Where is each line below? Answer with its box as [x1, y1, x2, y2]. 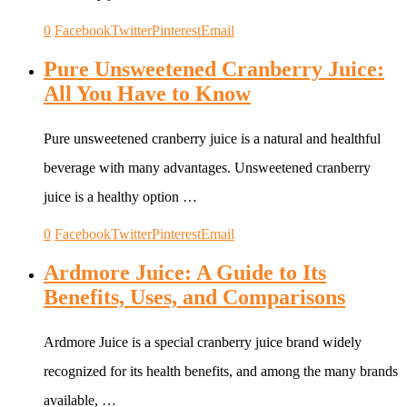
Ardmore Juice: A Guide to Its [44, 261, 326, 284]
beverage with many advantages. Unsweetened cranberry [44, 160, 371, 176]
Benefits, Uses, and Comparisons [44, 285, 345, 309]
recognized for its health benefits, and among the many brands [44, 362, 398, 379]
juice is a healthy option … [44, 189, 197, 205]
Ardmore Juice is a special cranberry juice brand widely [44, 333, 362, 350]
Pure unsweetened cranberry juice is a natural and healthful [44, 131, 381, 147]
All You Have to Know [44, 82, 251, 106]
